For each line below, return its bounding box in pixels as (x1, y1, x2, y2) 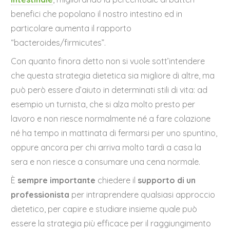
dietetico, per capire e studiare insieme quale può (11, 204, 198, 215)
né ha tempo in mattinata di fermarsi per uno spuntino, (11, 128, 218, 139)
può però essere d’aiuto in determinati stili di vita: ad (11, 85, 208, 95)
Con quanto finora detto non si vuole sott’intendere (11, 56, 205, 67)
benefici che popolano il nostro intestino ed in (11, 9, 183, 20)
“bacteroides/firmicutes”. (11, 37, 106, 48)
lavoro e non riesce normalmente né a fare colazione (11, 113, 211, 124)
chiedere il (98, 175, 138, 186)
